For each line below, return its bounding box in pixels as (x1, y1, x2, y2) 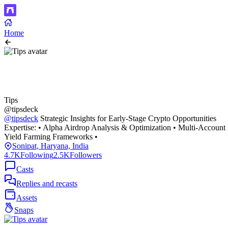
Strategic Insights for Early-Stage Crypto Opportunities (38, 114, 216, 123)
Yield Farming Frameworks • (4, 132, 98, 141)
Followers (70, 151, 102, 159)
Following (20, 151, 53, 159)
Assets (16, 193, 37, 202)
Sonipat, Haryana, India (12, 141, 89, 150)
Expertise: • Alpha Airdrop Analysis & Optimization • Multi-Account (4, 123, 225, 132)
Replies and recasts (16, 179, 77, 188)
